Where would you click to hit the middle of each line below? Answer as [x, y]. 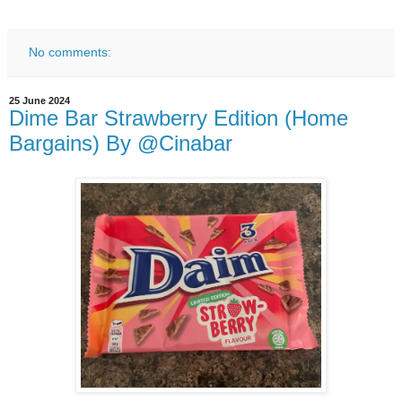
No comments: [70, 52]
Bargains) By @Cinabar [121, 144]
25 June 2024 [39, 101]
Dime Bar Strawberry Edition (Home [179, 118]
